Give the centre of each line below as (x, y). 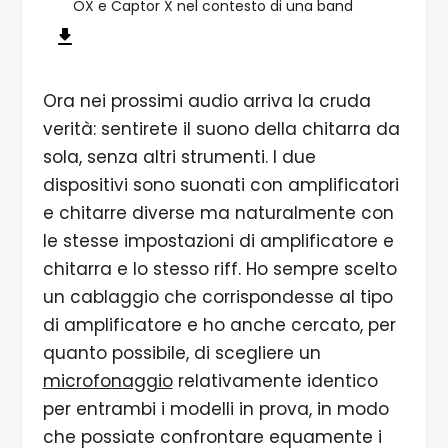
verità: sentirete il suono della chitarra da (221, 128)
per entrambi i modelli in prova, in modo (215, 408)
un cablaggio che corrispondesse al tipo (217, 296)
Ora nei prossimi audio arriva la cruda (206, 100)
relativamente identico (275, 380)
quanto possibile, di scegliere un (181, 352)
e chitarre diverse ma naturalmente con (218, 212)
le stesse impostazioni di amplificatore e (218, 240)
